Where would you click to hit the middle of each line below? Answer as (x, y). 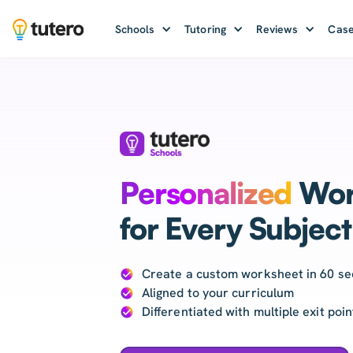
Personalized (206, 193)
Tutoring (205, 29)
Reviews (277, 29)
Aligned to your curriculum (218, 293)
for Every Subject (236, 229)
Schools (135, 29)
